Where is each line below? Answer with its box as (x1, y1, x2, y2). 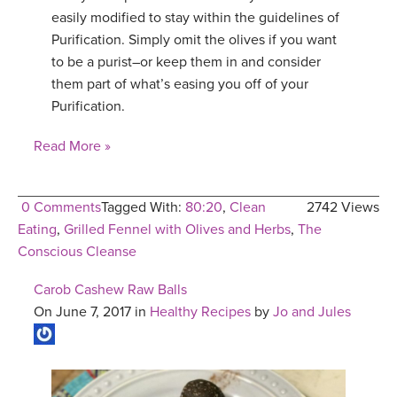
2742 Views (307, 198, 379, 216)
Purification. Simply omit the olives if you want (51, 30, 337, 49)
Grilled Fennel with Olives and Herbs (64, 220, 291, 238)
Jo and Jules (273, 302, 351, 321)
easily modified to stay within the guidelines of (51, 8, 339, 27)
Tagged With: (101, 198, 185, 216)
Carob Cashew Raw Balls (34, 280, 187, 299)
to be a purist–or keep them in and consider (51, 52, 321, 71)
